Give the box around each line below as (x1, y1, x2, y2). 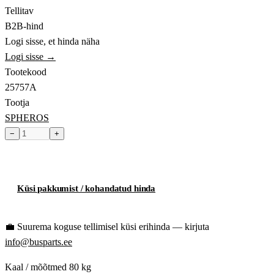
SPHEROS (5, 113, 49, 124)
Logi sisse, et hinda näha (5, 36, 100, 47)
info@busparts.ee (5, 237, 72, 248)
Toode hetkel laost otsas (17, 149, 119, 160)
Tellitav (5, 6, 34, 17)
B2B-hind (5, 21, 43, 32)
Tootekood (5, 67, 46, 78)
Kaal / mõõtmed (5, 262, 67, 273)
